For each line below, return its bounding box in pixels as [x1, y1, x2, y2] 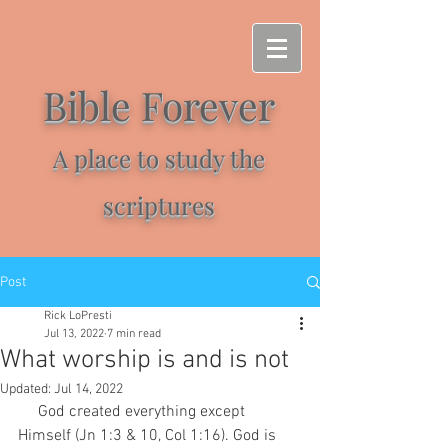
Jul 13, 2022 [44, 327, 104, 341]
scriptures [102, 189, 215, 221]
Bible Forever [42, 79, 275, 131]
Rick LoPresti [44, 309, 112, 323]
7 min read [107, 327, 161, 341]
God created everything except [18, 402, 38, 422]
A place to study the [52, 142, 265, 174]
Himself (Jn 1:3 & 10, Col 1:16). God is [18, 426, 280, 446]
